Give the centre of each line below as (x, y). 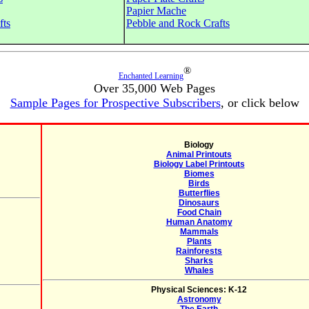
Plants (199, 241)
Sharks (199, 261)
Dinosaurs (199, 203)
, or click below (260, 103)
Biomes (199, 174)
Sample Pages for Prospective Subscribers (115, 103)
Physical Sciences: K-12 (199, 290)
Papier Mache (156, 11)
